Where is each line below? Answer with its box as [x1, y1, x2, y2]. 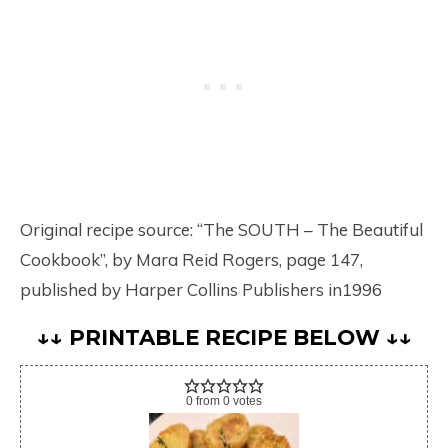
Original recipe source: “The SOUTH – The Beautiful [20, 219, 423, 240]
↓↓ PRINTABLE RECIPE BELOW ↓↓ [36, 324, 412, 350]
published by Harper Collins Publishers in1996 [20, 279, 382, 300]
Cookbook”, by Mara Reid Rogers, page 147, [20, 249, 363, 270]
